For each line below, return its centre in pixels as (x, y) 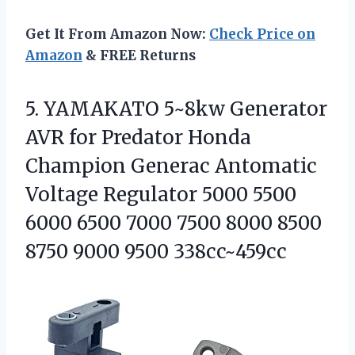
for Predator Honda (158, 138)
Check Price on (262, 34)
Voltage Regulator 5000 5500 (161, 195)
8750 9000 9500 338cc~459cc (156, 252)
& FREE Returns (139, 56)
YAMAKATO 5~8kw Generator (185, 109)
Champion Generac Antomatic (171, 166)
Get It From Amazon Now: (117, 34)
